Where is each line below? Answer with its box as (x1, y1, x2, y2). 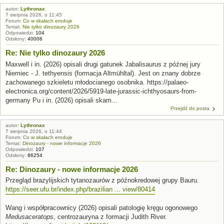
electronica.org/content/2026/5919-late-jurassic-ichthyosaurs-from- (5, 87, 196, 95)
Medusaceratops (5, 213, 53, 220)
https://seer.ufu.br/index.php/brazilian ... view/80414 (5, 185, 155, 193)
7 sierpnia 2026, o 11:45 (5, 12, 62, 17)
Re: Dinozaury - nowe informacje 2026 (5, 164, 138, 173)
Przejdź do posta (170, 105, 209, 111)
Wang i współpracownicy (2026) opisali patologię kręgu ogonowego (5, 204, 197, 211)
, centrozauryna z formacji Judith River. (53, 213, 167, 220)
